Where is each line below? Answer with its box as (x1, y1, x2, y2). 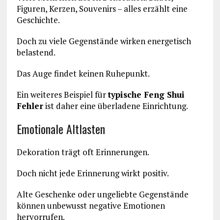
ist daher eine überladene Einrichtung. (43, 100, 188, 111)
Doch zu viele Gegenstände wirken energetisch (16, 35, 191, 47)
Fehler (16, 100, 43, 111)
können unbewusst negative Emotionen (16, 199, 165, 211)
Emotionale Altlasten (16, 119, 105, 137)
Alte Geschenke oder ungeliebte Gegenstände (16, 188, 189, 200)
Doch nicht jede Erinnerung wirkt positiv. (16, 167, 169, 179)
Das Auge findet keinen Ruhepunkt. (16, 67, 150, 79)
